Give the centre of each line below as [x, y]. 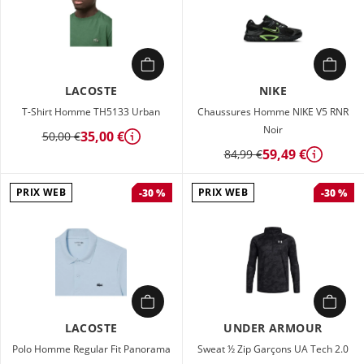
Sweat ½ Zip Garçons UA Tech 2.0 [273, 349]
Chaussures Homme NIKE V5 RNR [273, 112]
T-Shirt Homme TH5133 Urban [91, 112]
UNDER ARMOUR [273, 328]
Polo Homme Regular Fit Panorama [91, 349]
